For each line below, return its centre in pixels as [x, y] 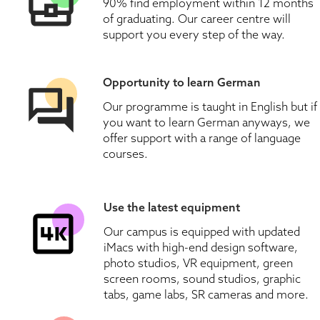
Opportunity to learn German [182, 82]
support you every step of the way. [194, 35]
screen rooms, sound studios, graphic [202, 279]
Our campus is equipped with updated [202, 232]
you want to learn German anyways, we [206, 122]
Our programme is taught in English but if [210, 107]
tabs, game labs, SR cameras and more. [206, 295]
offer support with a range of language [202, 138]
